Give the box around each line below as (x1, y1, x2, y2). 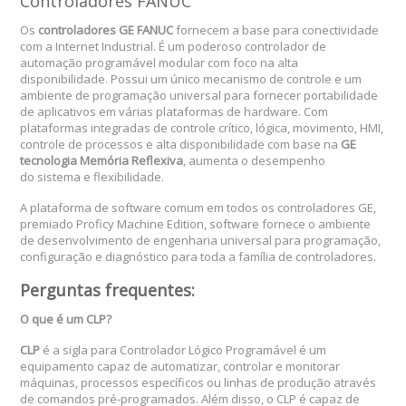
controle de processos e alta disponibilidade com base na (20, 136, 342, 153)
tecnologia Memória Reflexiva (20, 152, 184, 169)
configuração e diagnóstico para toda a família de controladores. (20, 248, 377, 266)
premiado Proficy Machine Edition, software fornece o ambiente (20, 216, 372, 233)
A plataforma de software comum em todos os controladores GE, (20, 199, 377, 217)
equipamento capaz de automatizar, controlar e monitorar (20, 358, 341, 375)
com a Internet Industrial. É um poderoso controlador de (20, 38, 327, 55)
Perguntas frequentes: (20, 279, 196, 302)
